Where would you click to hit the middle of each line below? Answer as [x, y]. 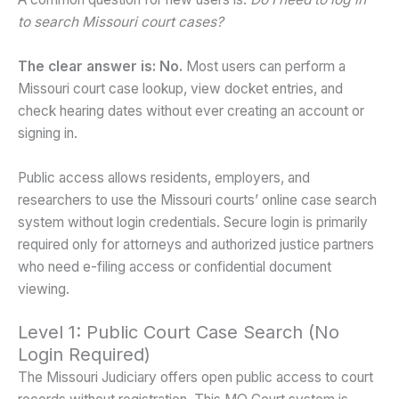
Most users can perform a [264, 66]
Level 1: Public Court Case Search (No [179, 333]
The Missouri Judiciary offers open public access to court [195, 378]
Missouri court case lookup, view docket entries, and [180, 88]
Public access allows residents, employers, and [164, 177]
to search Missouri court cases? [121, 21]
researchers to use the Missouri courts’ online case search [197, 199]
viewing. [44, 289]
